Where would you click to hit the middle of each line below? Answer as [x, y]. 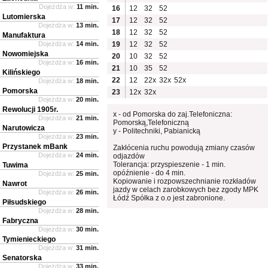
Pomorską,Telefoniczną [151, 122]
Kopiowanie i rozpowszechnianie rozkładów [185, 181]
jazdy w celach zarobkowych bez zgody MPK [186, 189]
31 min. [87, 247]
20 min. [87, 99]
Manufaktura [24, 35]
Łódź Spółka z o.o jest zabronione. [169, 198]
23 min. [87, 136]
